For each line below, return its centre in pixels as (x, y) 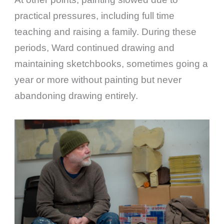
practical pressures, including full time (95, 16)
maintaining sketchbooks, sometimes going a (111, 64)
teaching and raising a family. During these (106, 32)
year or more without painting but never (98, 80)
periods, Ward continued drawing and (95, 48)
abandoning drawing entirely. (76, 96)
